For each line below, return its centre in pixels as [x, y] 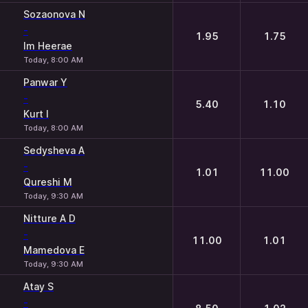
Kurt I [36, 114]
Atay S [38, 286]
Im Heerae [48, 46]
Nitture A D [49, 218]
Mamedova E [54, 250]
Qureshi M [48, 182]
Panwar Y [45, 82]
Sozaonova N [54, 14]
